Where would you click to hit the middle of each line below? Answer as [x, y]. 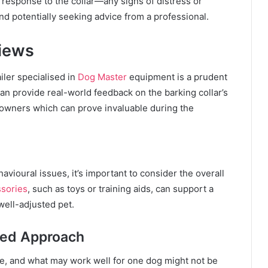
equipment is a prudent [177, 77]
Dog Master [102, 77]
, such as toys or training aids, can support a [121, 188]
